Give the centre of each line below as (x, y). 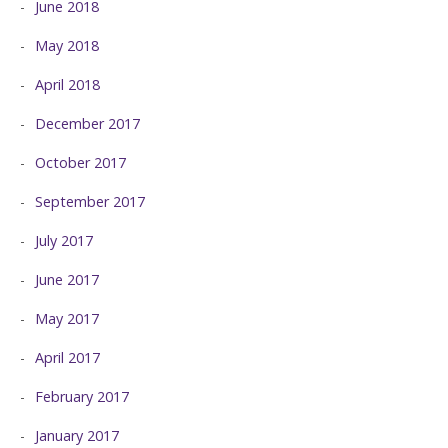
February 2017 (82, 397)
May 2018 (67, 46)
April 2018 (67, 85)
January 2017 (77, 436)
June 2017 (67, 280)
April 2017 (67, 358)
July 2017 (64, 241)
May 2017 (67, 319)
